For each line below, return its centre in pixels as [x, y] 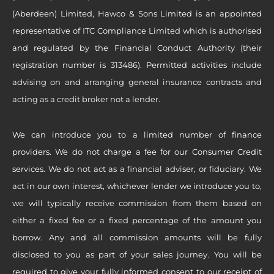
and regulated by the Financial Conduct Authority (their [137, 47]
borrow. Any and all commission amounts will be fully [137, 237]
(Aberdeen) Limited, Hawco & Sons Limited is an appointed [137, 13]
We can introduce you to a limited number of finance [137, 134]
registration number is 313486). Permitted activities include [137, 65]
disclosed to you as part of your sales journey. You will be [137, 254]
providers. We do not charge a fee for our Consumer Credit [137, 151]
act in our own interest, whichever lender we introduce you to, [137, 186]
